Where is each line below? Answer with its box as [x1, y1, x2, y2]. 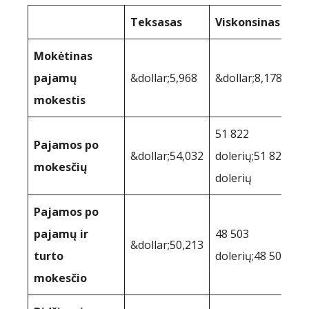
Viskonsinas [215, 14, 280, 30]
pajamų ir [34, 226, 88, 242]
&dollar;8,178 [215, 70, 282, 86]
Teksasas [130, 14, 182, 30]
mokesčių [34, 159, 88, 175]
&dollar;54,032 [130, 148, 203, 164]
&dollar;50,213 [130, 237, 203, 253]
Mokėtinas [34, 48, 92, 64]
